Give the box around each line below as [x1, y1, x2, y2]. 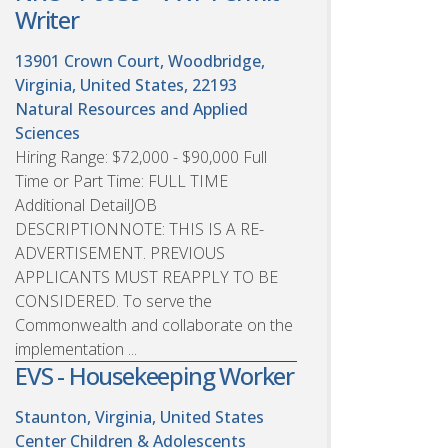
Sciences [15, 121, 80, 144]
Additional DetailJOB [15, 193, 157, 216]
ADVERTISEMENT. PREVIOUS [15, 241, 225, 264]
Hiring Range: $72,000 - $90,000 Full [15, 145, 267, 168]
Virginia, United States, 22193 [15, 73, 237, 96]
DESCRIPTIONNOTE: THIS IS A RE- [15, 217, 264, 240]
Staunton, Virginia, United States [15, 405, 264, 428]
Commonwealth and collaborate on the [15, 313, 293, 336]
